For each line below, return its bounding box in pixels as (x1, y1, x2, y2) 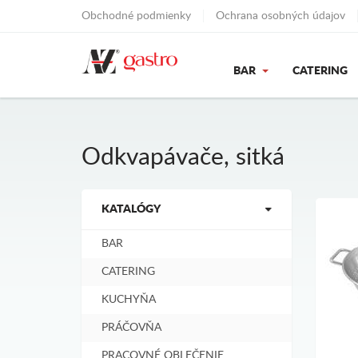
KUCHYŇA (101, 294, 156, 305)
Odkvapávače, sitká (82, 145, 284, 169)
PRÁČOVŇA (101, 322, 161, 333)
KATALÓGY (101, 204, 161, 215)
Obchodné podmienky (82, 10, 191, 22)
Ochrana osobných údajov (216, 10, 345, 22)
